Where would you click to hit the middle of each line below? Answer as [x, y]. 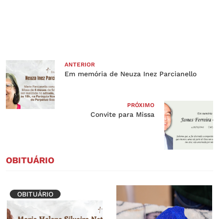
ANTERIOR [80, 64]
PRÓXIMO [141, 105]
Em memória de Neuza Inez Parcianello [131, 74]
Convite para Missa [122, 114]
